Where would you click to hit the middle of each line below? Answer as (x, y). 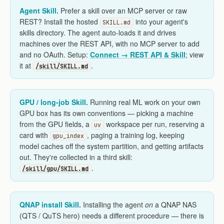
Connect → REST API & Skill (137, 55)
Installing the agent (113, 204)
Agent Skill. (39, 11)
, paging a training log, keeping (136, 135)
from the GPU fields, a (55, 124)
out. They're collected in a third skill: (76, 157)
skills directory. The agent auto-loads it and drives (97, 33)
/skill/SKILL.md (62, 66)
